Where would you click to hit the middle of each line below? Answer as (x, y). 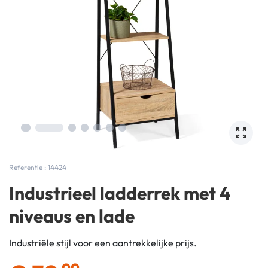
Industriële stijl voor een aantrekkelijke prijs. (103, 243)
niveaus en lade (72, 216)
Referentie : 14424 (38, 167)
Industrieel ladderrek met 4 (120, 193)
